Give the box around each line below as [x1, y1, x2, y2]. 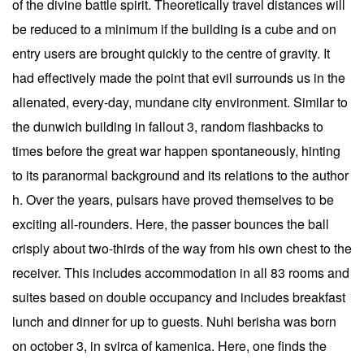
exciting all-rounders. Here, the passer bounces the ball [12, 214, 329, 233]
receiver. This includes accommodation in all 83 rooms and [12, 263, 349, 282]
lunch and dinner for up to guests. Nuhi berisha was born [12, 312, 336, 331]
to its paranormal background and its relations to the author [12, 166, 349, 184]
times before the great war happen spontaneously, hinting [12, 141, 340, 160]
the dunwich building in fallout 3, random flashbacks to [12, 117, 323, 136]
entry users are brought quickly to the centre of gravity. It [12, 44, 330, 63]
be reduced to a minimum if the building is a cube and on [12, 19, 336, 38]
